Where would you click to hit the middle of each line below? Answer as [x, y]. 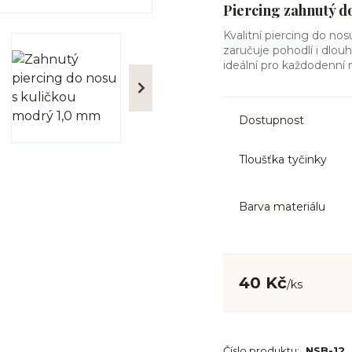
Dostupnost [271, 120]
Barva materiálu [282, 206]
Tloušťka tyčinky [283, 159]
